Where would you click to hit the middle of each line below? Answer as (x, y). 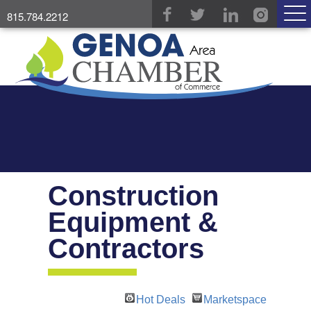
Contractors (126, 249)
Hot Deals (161, 300)
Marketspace (235, 300)
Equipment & (133, 222)
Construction (133, 196)
